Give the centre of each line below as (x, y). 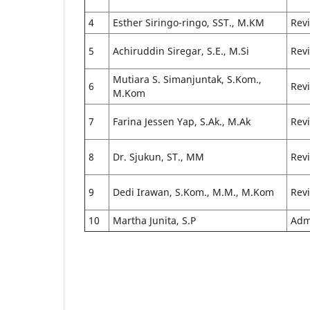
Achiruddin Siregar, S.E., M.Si (181, 51)
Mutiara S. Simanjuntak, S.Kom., (187, 79)
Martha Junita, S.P (154, 220)
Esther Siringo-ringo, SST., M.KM (189, 22)
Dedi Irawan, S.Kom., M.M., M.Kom (193, 192)
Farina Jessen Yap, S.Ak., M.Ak (182, 121)
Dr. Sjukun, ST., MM (158, 156)
